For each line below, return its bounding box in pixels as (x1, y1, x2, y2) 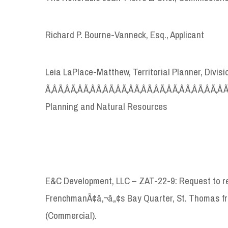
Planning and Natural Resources (45, 99, 167, 113)
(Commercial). (45, 208, 97, 222)
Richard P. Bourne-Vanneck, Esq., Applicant (45, 27, 204, 41)
